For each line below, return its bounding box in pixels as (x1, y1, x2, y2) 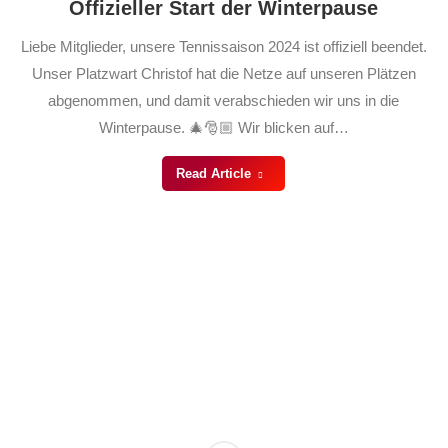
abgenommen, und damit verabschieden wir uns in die (48, 92, 399, 109)
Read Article (175, 166, 251, 181)
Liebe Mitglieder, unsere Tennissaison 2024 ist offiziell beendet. (20, 38, 427, 55)
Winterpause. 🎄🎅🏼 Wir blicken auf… (98, 119, 349, 136)
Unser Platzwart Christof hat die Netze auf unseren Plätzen (31, 65, 416, 82)
